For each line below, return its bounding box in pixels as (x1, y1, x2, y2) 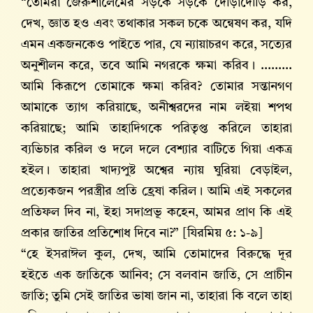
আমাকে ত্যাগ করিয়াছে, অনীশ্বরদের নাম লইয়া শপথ (21, 101, 292, 115)
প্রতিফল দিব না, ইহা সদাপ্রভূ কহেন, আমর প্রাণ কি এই (21, 206, 292, 219)
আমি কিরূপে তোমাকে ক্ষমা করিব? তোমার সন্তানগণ (21, 80, 292, 94)
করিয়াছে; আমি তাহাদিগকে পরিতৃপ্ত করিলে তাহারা (21, 122, 292, 136)
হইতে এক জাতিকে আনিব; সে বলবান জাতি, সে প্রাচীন (21, 269, 292, 282)
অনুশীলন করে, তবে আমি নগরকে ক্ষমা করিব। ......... (21, 59, 292, 73)
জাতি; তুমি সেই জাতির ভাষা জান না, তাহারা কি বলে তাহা (21, 290, 292, 303)
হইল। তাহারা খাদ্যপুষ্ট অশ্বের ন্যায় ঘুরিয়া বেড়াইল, (21, 164, 292, 177)
